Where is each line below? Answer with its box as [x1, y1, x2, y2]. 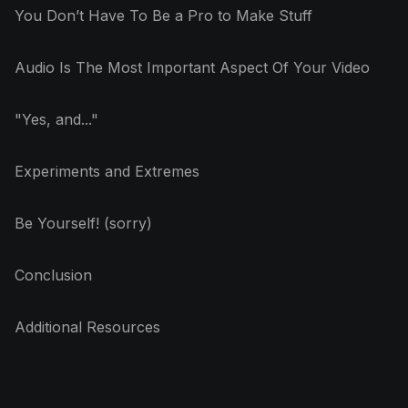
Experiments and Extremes [15, 162, 199, 181]
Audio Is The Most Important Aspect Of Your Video [15, 58, 370, 77]
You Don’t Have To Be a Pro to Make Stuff [15, 6, 312, 25]
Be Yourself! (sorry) [15, 214, 152, 233]
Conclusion [15, 266, 92, 285]
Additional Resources [15, 318, 160, 337]
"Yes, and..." [15, 110, 98, 129]
